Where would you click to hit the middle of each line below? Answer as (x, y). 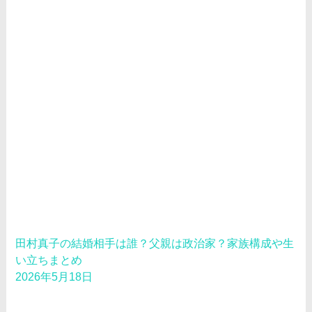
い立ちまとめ (49, 260)
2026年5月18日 (54, 276)
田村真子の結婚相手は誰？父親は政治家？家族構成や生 (155, 243)
